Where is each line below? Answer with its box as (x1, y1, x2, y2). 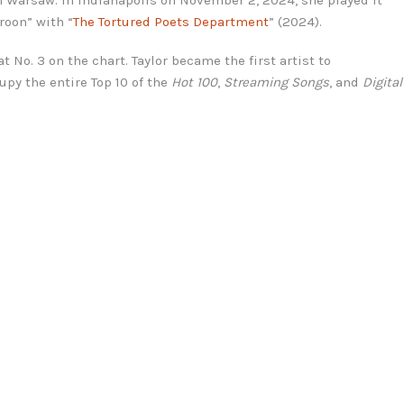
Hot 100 (171, 73, 217, 90)
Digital (363, 73, 402, 90)
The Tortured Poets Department (73, 13, 269, 30)
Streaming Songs (224, 73, 329, 90)
